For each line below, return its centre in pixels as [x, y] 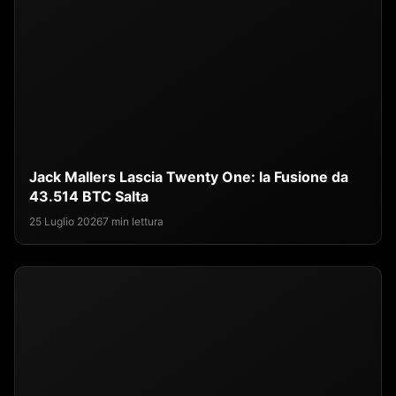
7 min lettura [133, 222]
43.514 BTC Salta [89, 197]
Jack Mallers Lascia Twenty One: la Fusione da [189, 177]
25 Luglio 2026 [66, 222]
